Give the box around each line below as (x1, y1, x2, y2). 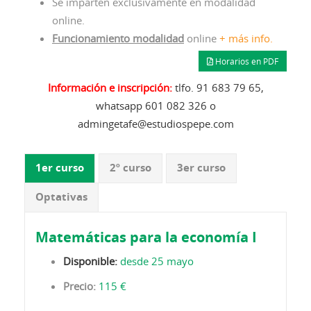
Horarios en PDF (213, 55, 278, 67)
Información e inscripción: (47, 80, 175, 94)
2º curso (110, 160, 151, 175)
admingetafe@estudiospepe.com (77, 116, 234, 131)
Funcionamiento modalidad (52, 31, 184, 45)
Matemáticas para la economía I (35, 227, 257, 246)
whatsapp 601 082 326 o (95, 98, 216, 112)
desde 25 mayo (117, 253, 194, 268)
